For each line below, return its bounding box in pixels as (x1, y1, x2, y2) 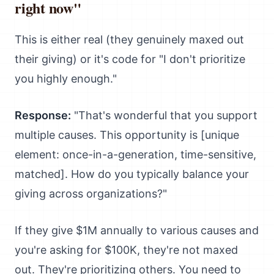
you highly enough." (15, 72, 117, 85)
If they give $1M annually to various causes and (15, 224, 259, 237)
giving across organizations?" (15, 187, 167, 200)
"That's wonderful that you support (71, 109, 257, 122)
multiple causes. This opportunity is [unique (15, 128, 239, 141)
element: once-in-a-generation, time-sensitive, (15, 148, 256, 161)
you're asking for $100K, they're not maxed (15, 243, 238, 256)
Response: (15, 109, 71, 122)
